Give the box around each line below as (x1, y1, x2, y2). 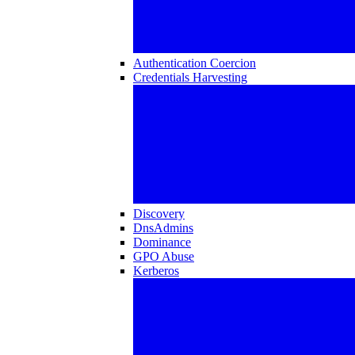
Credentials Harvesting (133, 71, 247, 84)
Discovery (133, 207, 185, 220)
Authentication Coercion (133, 56, 256, 70)
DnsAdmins (133, 221, 193, 235)
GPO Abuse (133, 250, 194, 263)
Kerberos (133, 264, 179, 277)
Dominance (133, 235, 191, 249)
